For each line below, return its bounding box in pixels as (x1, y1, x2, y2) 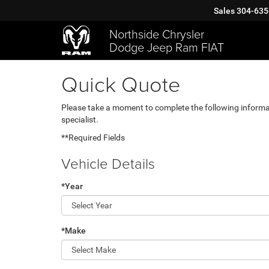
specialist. (61, 115, 98, 124)
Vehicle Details (61, 153, 155, 173)
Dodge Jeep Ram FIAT (109, 38, 224, 56)
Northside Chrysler (109, 25, 204, 43)
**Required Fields (61, 133, 125, 142)
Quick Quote (61, 68, 180, 98)
